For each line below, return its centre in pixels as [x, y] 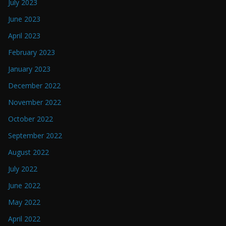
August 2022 [29, 152]
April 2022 [24, 219]
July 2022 [23, 169]
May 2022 [24, 202]
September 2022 [35, 136]
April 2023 [24, 36]
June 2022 [24, 186]
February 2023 [32, 52]
